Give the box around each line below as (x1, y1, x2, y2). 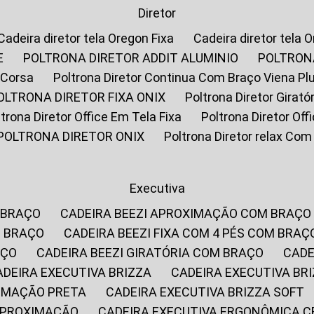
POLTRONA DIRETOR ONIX (4, 129, 145, 144)
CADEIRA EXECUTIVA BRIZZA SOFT (114, 285, 305, 299)
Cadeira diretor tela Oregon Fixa (6, 31, 175, 46)
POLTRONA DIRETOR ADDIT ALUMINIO (31, 50, 239, 65)
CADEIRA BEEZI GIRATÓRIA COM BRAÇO (45, 245, 264, 260)
